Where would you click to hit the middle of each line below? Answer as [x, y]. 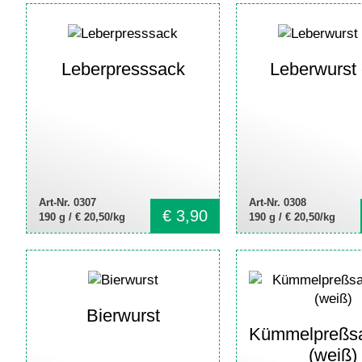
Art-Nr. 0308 [278, 202]
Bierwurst [123, 316]
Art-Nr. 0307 [67, 202]
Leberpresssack [123, 69]
